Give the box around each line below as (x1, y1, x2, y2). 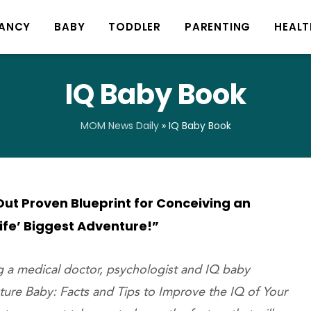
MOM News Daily (80, 119, 159, 133)
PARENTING (185, 19, 251, 34)
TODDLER (108, 19, 162, 34)
